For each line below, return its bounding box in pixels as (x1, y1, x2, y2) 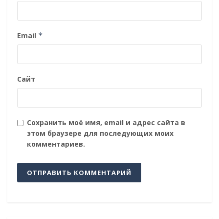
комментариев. (27, 139, 85, 149)
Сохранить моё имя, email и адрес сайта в (27, 117, 185, 127)
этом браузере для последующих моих (27, 128, 174, 138)
